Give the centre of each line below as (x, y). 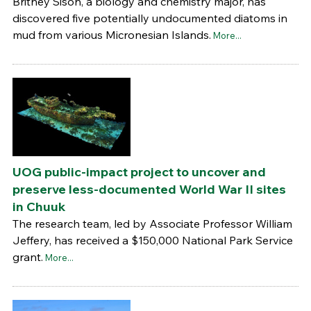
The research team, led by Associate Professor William (152, 224)
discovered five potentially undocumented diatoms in (150, 18)
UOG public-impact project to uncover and (139, 172)
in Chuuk (39, 207)
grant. (27, 257)
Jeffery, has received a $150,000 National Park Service (152, 241)
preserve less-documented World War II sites (149, 190)
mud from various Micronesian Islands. (111, 35)
